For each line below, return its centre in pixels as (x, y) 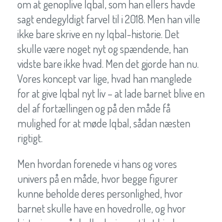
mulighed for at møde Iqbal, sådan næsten (104, 123)
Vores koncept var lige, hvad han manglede (105, 78)
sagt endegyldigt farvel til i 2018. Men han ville (109, 19)
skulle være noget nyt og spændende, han (103, 48)
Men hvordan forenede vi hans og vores (97, 163)
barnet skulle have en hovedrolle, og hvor (102, 208)
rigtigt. (30, 138)
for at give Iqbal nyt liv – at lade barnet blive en (111, 93)
